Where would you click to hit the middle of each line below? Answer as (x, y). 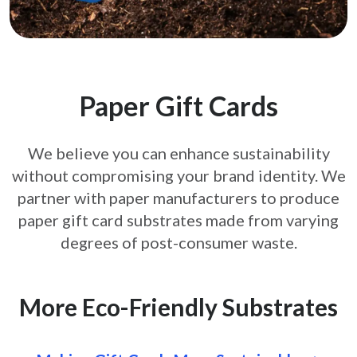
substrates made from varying (233, 220)
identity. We (302, 175)
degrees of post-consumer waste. (178, 242)
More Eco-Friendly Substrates (178, 306)
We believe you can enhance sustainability (178, 153)
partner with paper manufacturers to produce (178, 197)
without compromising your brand (135, 175)
